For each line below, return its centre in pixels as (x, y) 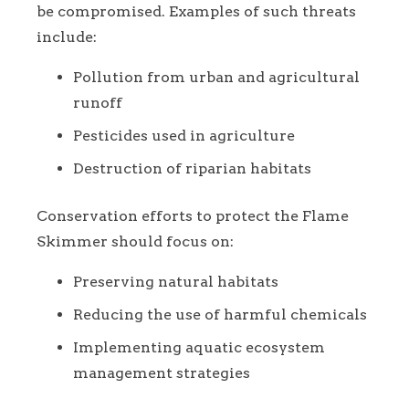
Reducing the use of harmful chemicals (220, 315)
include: (67, 37)
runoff (98, 103)
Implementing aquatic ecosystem (199, 348)
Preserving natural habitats (176, 282)
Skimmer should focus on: (135, 242)
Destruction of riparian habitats (192, 169)
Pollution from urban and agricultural (216, 78)
